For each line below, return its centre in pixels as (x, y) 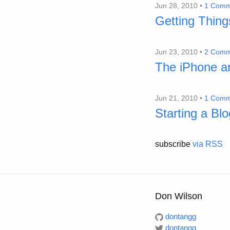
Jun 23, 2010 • (180, 52)
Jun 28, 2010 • (180, 6)
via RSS (208, 144)
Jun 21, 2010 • (180, 98)
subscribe (174, 144)
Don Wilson (179, 196)
